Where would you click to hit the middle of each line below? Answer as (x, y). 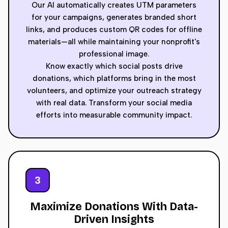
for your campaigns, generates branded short (114, 17)
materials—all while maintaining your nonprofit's (114, 42)
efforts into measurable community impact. (114, 115)
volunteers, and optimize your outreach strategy (114, 91)
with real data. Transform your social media (114, 103)
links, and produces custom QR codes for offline (114, 30)
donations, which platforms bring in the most (114, 78)
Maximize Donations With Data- (114, 207)
